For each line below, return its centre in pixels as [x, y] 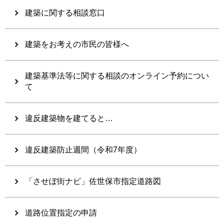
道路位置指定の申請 [61, 212]
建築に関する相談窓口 [65, 12]
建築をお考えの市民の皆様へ [77, 44]
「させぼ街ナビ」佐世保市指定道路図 [93, 181]
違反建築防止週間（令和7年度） [83, 149]
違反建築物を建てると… [69, 118]
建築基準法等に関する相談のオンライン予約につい [117, 75]
